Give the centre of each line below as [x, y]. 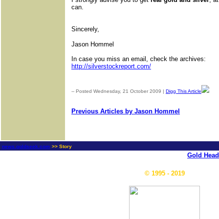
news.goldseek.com [26, 146]
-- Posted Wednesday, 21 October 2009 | [119, 91]
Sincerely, [85, 29]
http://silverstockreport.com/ [111, 66]
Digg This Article [184, 91]
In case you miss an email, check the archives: [139, 59]
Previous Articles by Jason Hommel [126, 111]
